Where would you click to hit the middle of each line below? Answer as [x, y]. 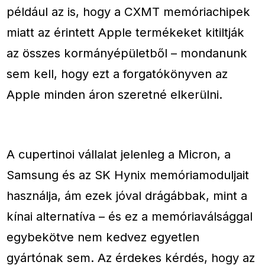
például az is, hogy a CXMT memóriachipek [129, 12]
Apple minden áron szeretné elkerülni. [115, 95]
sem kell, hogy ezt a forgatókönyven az [117, 74]
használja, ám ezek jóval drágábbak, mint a [127, 196]
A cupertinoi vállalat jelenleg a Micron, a [119, 154]
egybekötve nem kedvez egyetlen [103, 237]
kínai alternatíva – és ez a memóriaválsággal [130, 216]
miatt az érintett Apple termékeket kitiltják [126, 33]
